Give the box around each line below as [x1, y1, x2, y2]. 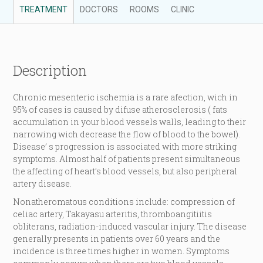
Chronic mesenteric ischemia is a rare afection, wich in [13, 92, 238, 103]
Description [13, 61, 87, 80]
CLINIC [171, 5, 195, 15]
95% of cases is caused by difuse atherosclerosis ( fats [13, 104, 228, 116]
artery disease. [13, 178, 72, 190]
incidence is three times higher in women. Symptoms [13, 245, 230, 257]
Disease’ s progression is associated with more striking [13, 141, 237, 153]
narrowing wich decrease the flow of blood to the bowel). [13, 129, 241, 140]
